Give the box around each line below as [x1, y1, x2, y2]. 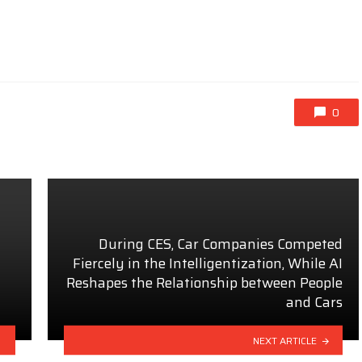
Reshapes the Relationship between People [66, 271, 343, 294]
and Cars [286, 290, 343, 314]
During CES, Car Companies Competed [99, 232, 343, 255]
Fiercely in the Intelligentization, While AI [73, 251, 343, 275]
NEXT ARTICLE [253, 332, 318, 348]
